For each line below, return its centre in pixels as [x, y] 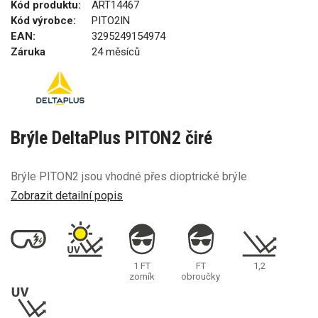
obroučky [201, 276]
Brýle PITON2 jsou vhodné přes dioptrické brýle [129, 176]
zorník [142, 276]
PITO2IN [111, 21]
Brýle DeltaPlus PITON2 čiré [111, 138]
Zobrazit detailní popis [67, 195]
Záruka [28, 52]
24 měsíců [116, 52]
